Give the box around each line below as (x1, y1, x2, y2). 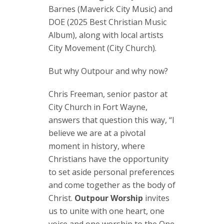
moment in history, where (48, 140, 145, 151)
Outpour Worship (74, 192, 143, 203)
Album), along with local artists (48, 29, 163, 40)
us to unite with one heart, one (48, 205, 164, 216)
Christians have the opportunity (48, 153, 168, 164)
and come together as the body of (48, 179, 175, 190)
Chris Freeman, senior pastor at (48, 88, 167, 99)
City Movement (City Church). (48, 42, 156, 53)
